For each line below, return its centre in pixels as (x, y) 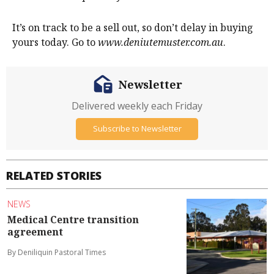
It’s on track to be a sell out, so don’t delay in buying (133, 27)
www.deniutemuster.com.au (161, 42)
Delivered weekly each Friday (137, 106)
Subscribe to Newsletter (137, 129)
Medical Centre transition (73, 220)
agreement (35, 232)
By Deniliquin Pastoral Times (57, 253)
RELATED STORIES (54, 175)
